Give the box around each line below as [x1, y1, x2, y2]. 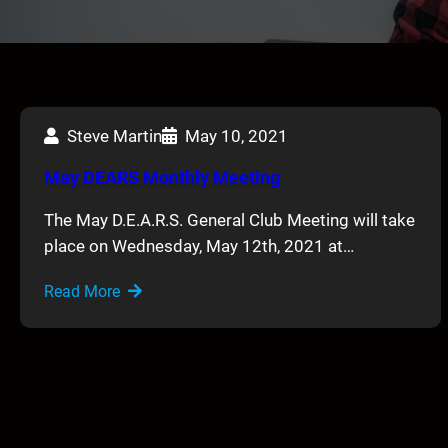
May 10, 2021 [185, 125, 288, 146]
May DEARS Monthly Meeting [44, 166, 280, 188]
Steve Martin [67, 125, 162, 146]
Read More [44, 281, 120, 301]
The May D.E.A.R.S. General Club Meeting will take [44, 209, 415, 230]
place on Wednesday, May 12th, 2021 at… [44, 235, 354, 256]
